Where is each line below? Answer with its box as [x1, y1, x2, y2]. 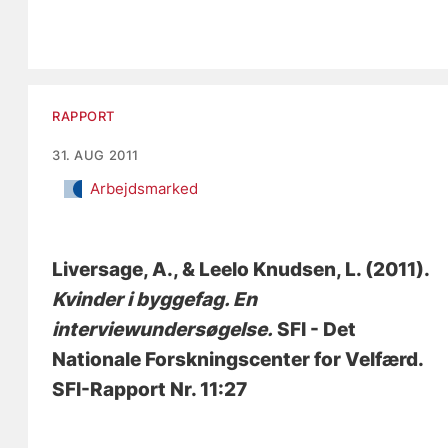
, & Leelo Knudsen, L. [173, 257, 362, 281]
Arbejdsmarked [90, 178, 199, 198]
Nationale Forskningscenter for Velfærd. [52, 347, 424, 371]
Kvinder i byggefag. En [52, 287, 258, 311]
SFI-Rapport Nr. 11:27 [52, 377, 248, 401]
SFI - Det [273, 317, 357, 341]
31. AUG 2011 [52, 146, 139, 163]
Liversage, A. [52, 257, 174, 281]
